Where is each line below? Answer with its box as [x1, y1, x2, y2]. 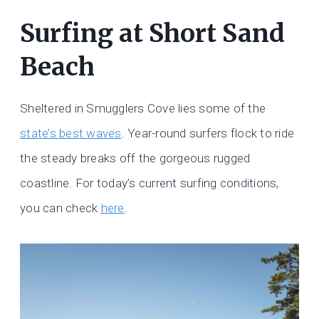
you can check [20, 201, 101, 216]
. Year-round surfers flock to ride [121, 126, 295, 141]
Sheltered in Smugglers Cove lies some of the [20, 101, 266, 116]
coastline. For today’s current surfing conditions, [20, 176, 279, 191]
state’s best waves [20, 126, 122, 141]
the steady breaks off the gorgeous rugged [20, 151, 251, 166]
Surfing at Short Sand [20, 17, 285, 49]
